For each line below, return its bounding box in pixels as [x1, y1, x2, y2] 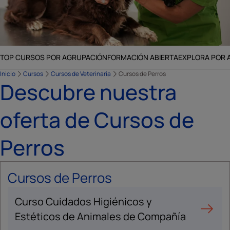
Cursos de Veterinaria [51, 69, 111, 78]
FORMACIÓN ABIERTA [107, 52, 178, 62]
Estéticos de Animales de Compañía [15, 209, 186, 223]
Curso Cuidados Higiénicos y [15, 195, 152, 208]
